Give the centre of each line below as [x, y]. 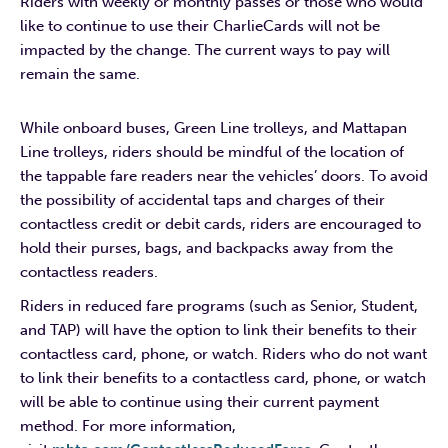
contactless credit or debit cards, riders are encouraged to [220, 223]
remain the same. [80, 73]
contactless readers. [89, 271]
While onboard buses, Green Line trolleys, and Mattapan [213, 127]
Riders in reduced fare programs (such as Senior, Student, [219, 305]
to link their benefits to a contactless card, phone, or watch [223, 377]
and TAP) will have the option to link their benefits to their [218, 329]
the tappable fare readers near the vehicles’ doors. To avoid [224, 175]
